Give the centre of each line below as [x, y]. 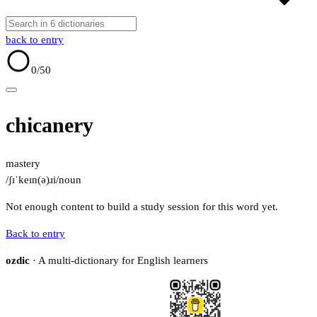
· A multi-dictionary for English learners [119, 261]
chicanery [50, 125]
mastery [23, 164]
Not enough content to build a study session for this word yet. [142, 207]
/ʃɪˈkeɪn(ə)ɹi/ [32, 180]
